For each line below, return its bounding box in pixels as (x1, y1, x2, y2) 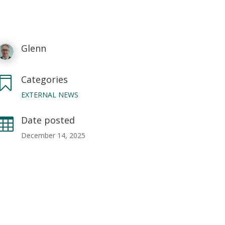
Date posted (21, 114, 75, 126)
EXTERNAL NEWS (21, 89, 79, 99)
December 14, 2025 (21, 130, 86, 140)
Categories (21, 73, 68, 85)
